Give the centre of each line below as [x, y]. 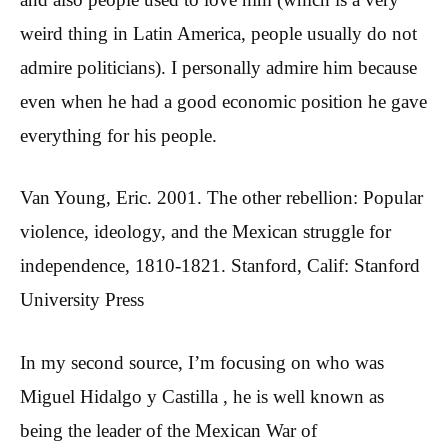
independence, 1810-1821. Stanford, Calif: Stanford [220, 266]
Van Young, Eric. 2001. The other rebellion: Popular [221, 198]
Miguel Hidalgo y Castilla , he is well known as [202, 396]
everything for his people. [118, 135]
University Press [82, 300]
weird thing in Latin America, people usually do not [218, 33]
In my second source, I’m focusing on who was [202, 362]
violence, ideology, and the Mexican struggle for [205, 232]
